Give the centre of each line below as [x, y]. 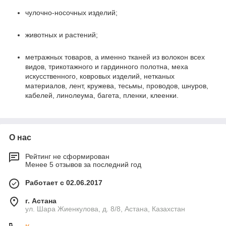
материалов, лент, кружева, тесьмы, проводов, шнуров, [117, 86]
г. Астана [41, 201]
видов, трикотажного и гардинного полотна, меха [107, 67]
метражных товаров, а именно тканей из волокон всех [115, 57]
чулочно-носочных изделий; [71, 13]
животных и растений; [62, 35]
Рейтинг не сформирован [67, 156]
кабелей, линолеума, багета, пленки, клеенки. [102, 95]
